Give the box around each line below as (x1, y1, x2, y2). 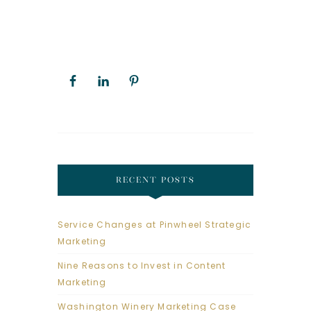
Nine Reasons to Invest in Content (57, 260, 226, 272)
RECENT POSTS (116, 175, 195, 185)
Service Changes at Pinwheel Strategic (57, 219, 252, 231)
